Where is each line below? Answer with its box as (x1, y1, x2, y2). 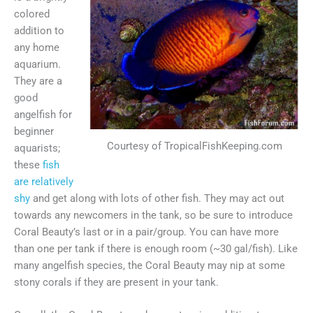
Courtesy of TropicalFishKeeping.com (106, 139, 282, 152)
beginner (14, 124, 54, 138)
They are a (14, 74, 62, 87)
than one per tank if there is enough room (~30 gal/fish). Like (14, 242, 298, 255)
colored (14, 7, 50, 20)
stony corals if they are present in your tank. (14, 275, 219, 289)
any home (14, 41, 59, 54)
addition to (14, 24, 64, 37)
